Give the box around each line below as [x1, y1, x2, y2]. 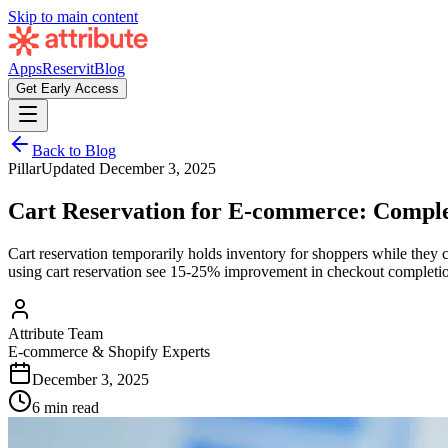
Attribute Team [8, 324, 103, 342]
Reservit [42, 60, 94, 77]
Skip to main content [8, 8, 138, 25]
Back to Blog [32, 142, 116, 159]
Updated [41, 160, 99, 177]
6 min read [32, 398, 99, 416]
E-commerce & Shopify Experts [8, 342, 210, 360]
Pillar [8, 160, 41, 177]
